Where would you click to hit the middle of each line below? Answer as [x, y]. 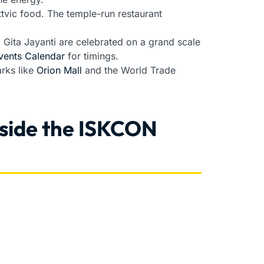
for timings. [92, 56]
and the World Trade [129, 70]
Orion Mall [59, 70]
